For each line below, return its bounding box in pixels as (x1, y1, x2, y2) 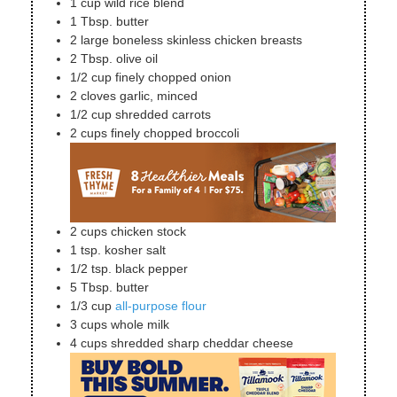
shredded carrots (115, 106, 211, 121)
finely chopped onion (115, 69, 231, 84)
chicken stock (111, 223, 186, 238)
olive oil (116, 51, 158, 66)
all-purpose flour (115, 298, 206, 313)
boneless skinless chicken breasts (113, 32, 302, 47)
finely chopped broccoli (111, 125, 239, 140)
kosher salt (105, 242, 166, 257)
